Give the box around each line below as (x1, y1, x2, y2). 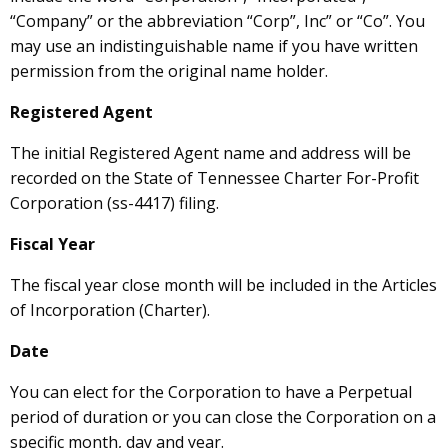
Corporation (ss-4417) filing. (10, 191, 219, 214)
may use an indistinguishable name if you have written (10, 34, 418, 57)
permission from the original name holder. (10, 59, 328, 82)
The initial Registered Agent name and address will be (10, 141, 411, 164)
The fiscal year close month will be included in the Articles (10, 273, 437, 296)
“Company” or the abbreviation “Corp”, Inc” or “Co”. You (10, 9, 425, 32)
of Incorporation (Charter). (10, 298, 210, 321)
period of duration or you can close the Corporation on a (10, 405, 436, 428)
